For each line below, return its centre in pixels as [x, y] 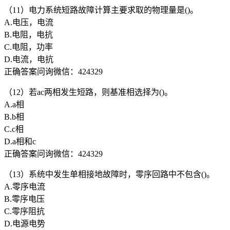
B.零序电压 [24, 199]
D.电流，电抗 [29, 59]
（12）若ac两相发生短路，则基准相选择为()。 [88, 92]
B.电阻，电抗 [28, 34]
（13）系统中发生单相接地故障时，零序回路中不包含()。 [109, 174]
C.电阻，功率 [28, 47]
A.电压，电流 [29, 22]
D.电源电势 [25, 223]
